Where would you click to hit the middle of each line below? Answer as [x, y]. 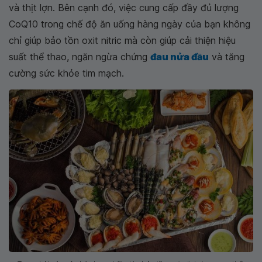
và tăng [227, 57]
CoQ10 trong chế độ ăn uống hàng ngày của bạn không [130, 24]
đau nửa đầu [180, 57]
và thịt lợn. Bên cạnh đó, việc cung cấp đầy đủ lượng [124, 8]
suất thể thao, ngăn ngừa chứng [80, 57]
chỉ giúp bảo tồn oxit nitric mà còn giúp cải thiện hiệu [122, 41]
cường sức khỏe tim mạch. [66, 73]
